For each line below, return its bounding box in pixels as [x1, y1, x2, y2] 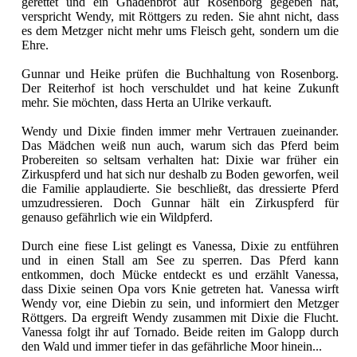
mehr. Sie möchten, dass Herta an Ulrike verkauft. [22, 95, 272, 109]
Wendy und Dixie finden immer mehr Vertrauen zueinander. [22, 124, 339, 138]
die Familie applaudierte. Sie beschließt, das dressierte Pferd [22, 181, 339, 195]
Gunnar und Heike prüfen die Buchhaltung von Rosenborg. [22, 66, 339, 80]
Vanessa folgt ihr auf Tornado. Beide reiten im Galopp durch [22, 324, 339, 339]
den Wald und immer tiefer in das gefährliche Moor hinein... [22, 339, 322, 353]
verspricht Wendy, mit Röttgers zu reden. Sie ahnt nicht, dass [22, 9, 339, 23]
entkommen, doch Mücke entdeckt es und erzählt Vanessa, [22, 267, 339, 281]
